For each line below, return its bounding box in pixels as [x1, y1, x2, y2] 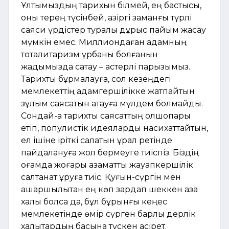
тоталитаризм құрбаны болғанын [21, 50, 158, 60]
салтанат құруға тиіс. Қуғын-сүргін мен [21, 172, 181, 182]
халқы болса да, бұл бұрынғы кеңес [21, 197, 167, 207]
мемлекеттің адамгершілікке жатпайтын [21, 86, 195, 97]
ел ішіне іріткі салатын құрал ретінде [21, 135, 172, 146]
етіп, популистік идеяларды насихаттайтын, [21, 123, 208, 133]
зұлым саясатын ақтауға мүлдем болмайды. [21, 99, 203, 109]
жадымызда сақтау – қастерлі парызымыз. [21, 62, 190, 72]
